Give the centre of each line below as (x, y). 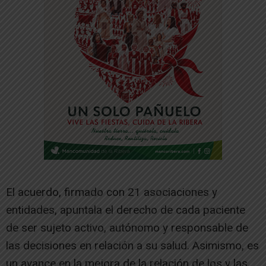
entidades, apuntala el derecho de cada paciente (126, 210)
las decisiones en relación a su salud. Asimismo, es (132, 245)
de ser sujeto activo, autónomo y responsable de (127, 227)
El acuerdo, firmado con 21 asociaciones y (112, 192)
